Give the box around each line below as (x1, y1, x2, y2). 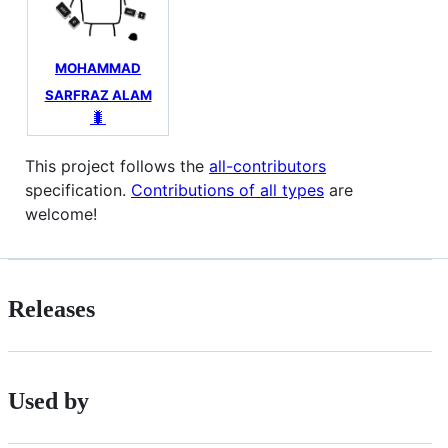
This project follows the (25, 155, 209, 176)
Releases (8, 295, 95, 322)
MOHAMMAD (55, 59, 141, 76)
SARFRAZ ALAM (44, 87, 152, 104)
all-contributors (209, 155, 326, 176)
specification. (25, 179, 131, 200)
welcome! (25, 203, 97, 224)
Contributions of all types (131, 179, 324, 200)
